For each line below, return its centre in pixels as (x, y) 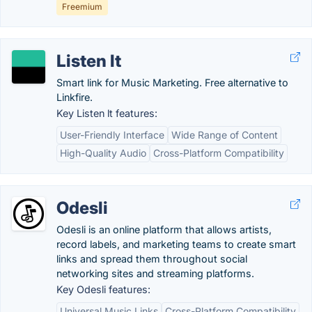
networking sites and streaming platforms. (155, 273)
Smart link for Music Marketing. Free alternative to (172, 83)
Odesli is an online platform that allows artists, (164, 229)
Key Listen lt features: (107, 113)
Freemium (82, 7)
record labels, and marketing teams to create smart (176, 244)
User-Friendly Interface (112, 135)
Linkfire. (75, 97)
